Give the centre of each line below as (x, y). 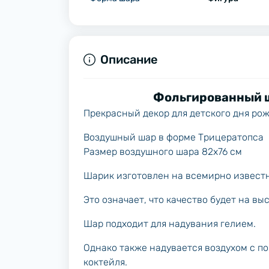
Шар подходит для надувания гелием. (170, 224)
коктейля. (105, 262)
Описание (129, 59)
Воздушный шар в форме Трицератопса (175, 137)
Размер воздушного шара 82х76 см (163, 152)
